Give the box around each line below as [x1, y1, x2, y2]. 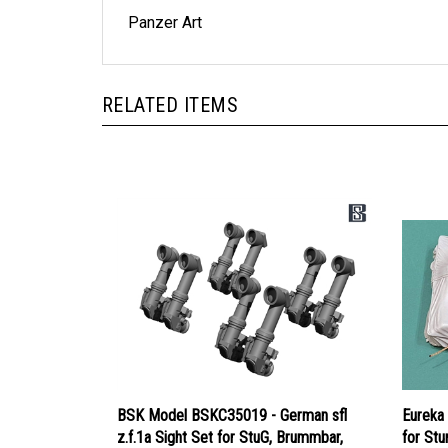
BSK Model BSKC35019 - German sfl [117, 385, 347, 405]
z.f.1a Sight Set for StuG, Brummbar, [117, 407, 343, 427]
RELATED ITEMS [102, 73, 239, 97]
